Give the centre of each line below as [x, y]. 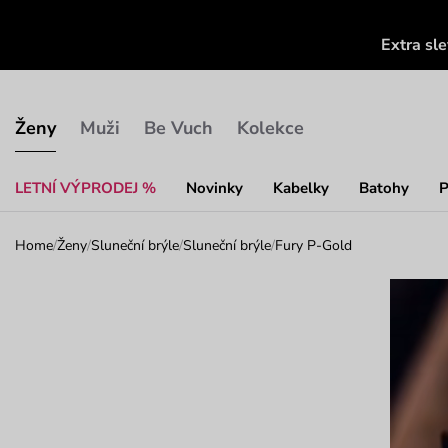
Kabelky [301, 187]
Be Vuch [178, 127]
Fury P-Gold [313, 245]
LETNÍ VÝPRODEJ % [85, 187]
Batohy [384, 187]
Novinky [214, 187]
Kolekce [270, 127]
